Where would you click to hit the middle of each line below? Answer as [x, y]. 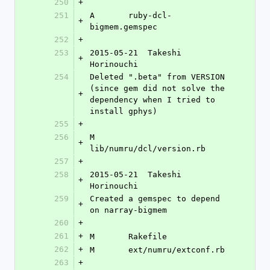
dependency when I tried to [152, 100]
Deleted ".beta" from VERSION [157, 77]
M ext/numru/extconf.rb [177, 250]
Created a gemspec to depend [155, 199]
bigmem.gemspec [124, 27]
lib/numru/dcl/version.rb [148, 149]
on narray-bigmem [128, 210]
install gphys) [124, 111]
